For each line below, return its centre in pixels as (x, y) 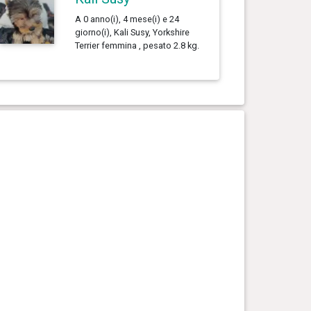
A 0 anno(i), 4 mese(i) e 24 (127, 19)
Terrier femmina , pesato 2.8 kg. (137, 45)
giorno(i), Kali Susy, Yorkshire (132, 32)
